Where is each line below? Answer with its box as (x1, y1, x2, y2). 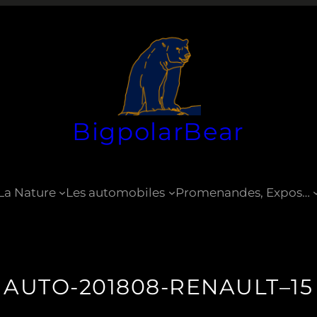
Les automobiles (66, 185, 166, 200)
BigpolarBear (71, 117, 246, 146)
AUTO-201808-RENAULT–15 (4, 274, 313, 301)
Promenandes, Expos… (175, 185, 310, 200)
